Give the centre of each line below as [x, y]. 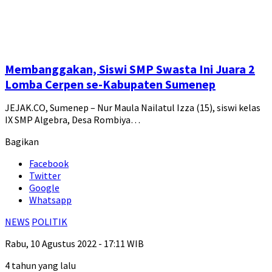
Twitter [45, 176]
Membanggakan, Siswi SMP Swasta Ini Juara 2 [130, 69]
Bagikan [22, 142]
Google [44, 188]
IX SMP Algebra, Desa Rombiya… [73, 120]
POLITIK [49, 222]
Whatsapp [50, 200]
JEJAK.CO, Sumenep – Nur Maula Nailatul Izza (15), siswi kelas [133, 108]
